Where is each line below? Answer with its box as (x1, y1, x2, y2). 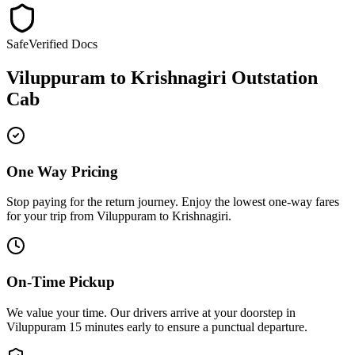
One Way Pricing (6, 162, 118, 180)
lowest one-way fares (233, 195, 339, 209)
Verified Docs (29, 37, 97, 51)
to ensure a (151, 319, 212, 334)
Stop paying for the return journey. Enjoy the (6, 195, 233, 209)
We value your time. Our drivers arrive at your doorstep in (6, 305, 296, 319)
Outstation (227, 67, 318, 88)
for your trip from (6, 209, 97, 223)
